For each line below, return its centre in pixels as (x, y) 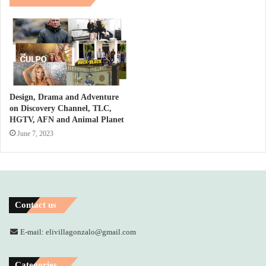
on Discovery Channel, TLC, (61, 108)
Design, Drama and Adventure (64, 97)
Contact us (36, 205)
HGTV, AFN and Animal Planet (67, 119)
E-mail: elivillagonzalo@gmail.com (77, 232)
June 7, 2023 (35, 133)
